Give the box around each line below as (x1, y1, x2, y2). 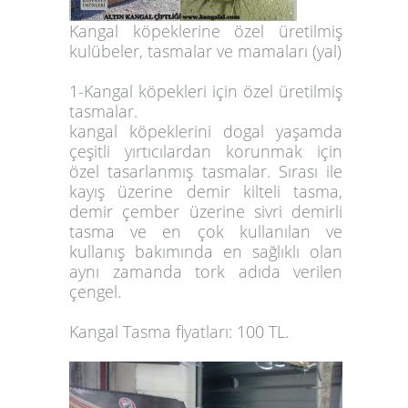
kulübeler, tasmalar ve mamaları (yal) (69, 40, 342, 63)
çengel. (69, 280, 121, 303)
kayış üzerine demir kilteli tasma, (69, 180, 342, 203)
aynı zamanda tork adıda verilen (69, 260, 342, 283)
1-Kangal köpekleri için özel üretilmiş (69, 80, 342, 103)
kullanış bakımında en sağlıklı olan (69, 240, 342, 263)
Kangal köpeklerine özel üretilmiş (69, 20, 342, 43)
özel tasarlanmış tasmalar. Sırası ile (69, 160, 342, 183)
